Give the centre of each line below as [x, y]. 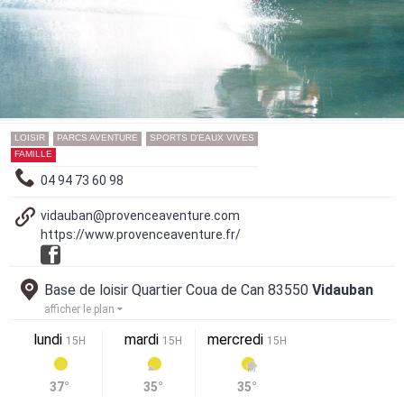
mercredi [237, 339]
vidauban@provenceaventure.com [140, 215]
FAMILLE [33, 153]
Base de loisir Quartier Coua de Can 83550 [178, 289]
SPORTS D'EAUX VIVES [202, 137]
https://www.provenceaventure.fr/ [141, 234]
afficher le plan [81, 309]
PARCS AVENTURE [97, 137]
